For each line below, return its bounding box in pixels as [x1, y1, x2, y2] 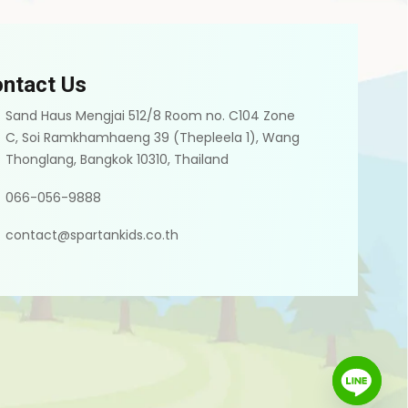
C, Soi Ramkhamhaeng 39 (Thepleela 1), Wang [5, 128, 301, 148]
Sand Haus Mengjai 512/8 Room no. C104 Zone [5, 107, 296, 126]
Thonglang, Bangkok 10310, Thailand [5, 150, 229, 169]
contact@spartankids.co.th [5, 226, 179, 245]
